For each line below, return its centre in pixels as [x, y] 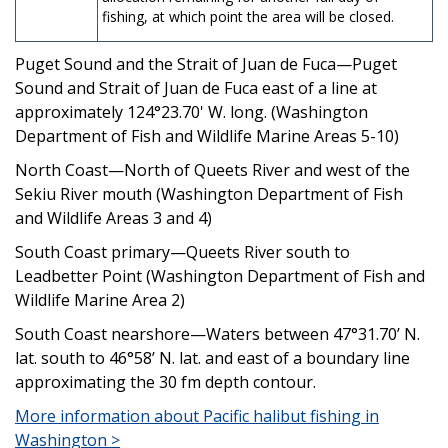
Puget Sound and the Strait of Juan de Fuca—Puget [206, 63]
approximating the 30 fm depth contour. [165, 381]
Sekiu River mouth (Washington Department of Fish [209, 193]
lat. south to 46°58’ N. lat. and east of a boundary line [212, 357]
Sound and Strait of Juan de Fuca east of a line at [196, 87]
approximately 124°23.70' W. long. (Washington [191, 111]
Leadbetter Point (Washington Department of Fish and [220, 275]
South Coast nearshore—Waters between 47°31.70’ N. [217, 333]
